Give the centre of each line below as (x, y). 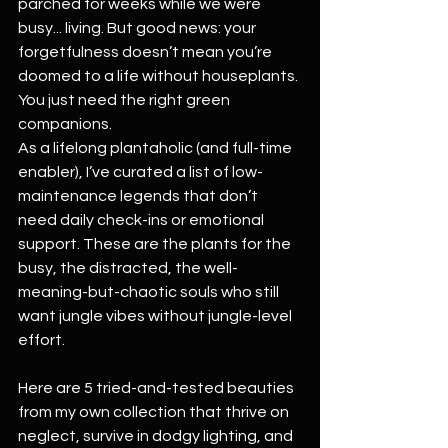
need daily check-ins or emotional (142, 220)
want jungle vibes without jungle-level (156, 316)
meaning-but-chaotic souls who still (150, 292)
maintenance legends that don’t (139, 196)
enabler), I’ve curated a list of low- (140, 172)
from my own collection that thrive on (155, 412)
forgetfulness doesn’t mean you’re (146, 52)
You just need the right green (125, 100)
